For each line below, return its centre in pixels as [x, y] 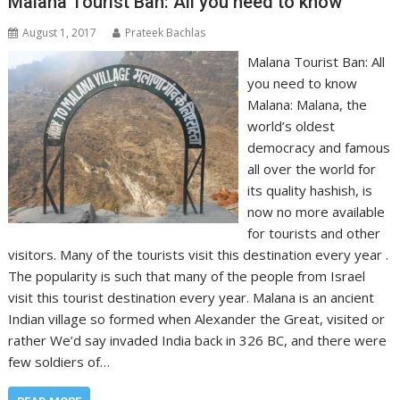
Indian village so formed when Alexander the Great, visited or [197, 319]
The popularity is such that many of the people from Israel [187, 276]
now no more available [316, 212]
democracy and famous [318, 148]
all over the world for [311, 169]
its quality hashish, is [309, 191]
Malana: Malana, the [307, 105]
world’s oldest [291, 126]
